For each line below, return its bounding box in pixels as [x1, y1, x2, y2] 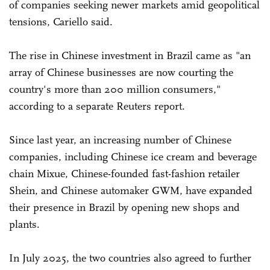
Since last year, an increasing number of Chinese [9, 133, 231, 146]
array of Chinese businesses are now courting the [9, 65, 233, 79]
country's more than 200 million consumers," [9, 82, 221, 96]
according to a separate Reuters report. [9, 99, 185, 113]
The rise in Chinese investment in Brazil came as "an [9, 48, 251, 62]
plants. [9, 217, 40, 231]
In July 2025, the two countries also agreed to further [9, 251, 251, 265]
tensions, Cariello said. [9, 14, 113, 28]
